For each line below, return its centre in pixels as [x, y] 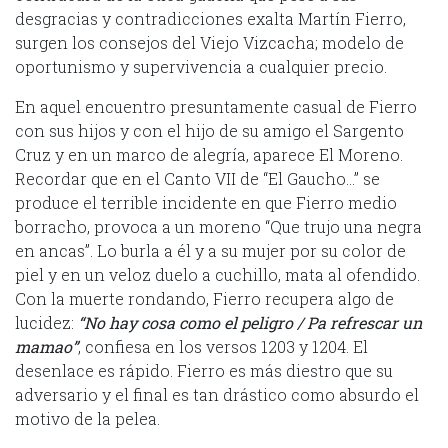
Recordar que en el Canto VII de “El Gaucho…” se [197, 178]
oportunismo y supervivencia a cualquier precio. [201, 66]
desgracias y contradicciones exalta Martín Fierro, [210, 18]
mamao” [46, 346]
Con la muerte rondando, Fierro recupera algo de [204, 298]
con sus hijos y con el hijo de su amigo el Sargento [209, 130]
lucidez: [46, 322]
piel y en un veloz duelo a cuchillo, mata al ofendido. [217, 274]
